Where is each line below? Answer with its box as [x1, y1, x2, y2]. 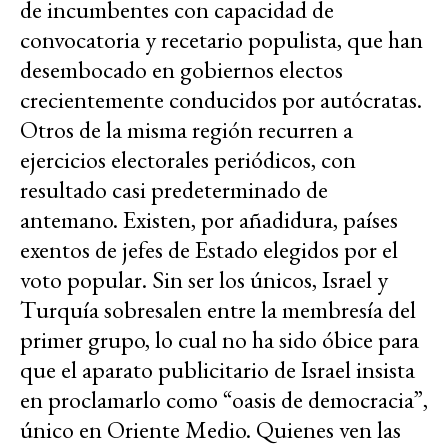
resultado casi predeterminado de [20, 174, 328, 206]
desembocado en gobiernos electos [20, 54, 343, 86]
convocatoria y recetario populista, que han [20, 24, 423, 56]
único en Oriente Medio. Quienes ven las [20, 414, 401, 446]
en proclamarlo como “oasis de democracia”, [20, 384, 428, 416]
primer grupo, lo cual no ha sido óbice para [20, 324, 419, 356]
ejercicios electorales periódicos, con [20, 144, 356, 176]
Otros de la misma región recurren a [20, 114, 353, 146]
